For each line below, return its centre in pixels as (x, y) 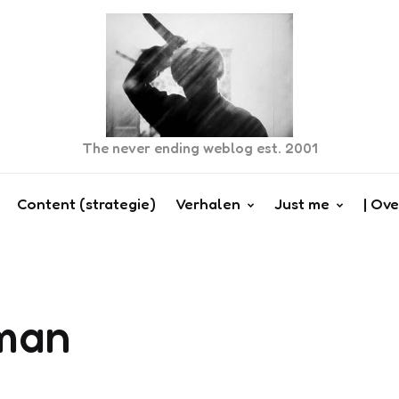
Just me (301, 204)
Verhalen (208, 204)
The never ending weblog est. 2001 (199, 148)
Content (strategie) (86, 204)
